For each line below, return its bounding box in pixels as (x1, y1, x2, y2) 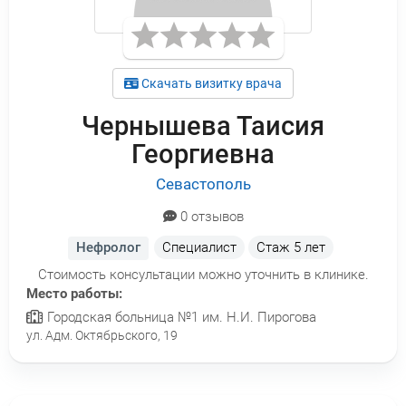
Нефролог (76, 239, 140, 256)
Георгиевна (131, 139, 275, 170)
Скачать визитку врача (139, 76, 282, 92)
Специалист (162, 239, 237, 256)
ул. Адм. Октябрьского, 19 (26, 328, 178, 343)
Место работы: (26, 285, 126, 303)
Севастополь (155, 175, 251, 194)
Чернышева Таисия (82, 111, 324, 142)
